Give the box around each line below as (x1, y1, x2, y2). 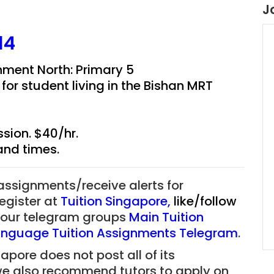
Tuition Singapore (61, 193, 168, 210)
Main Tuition (129, 209, 204, 226)
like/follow (174, 193, 237, 210)
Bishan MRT (144, 77, 213, 94)
